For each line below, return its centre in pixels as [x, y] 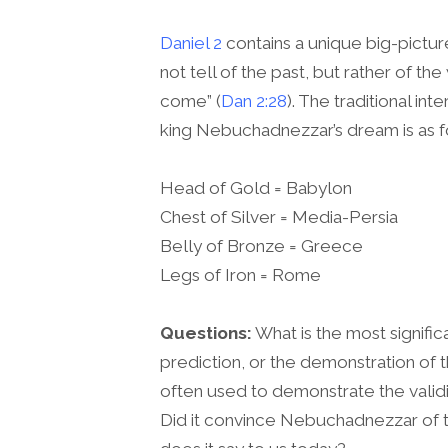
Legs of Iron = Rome [240, 275]
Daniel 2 [191, 42]
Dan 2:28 [254, 100]
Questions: [206, 333]
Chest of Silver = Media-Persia [279, 217]
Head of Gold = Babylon [256, 188]
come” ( [190, 100]
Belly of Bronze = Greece [261, 246]
